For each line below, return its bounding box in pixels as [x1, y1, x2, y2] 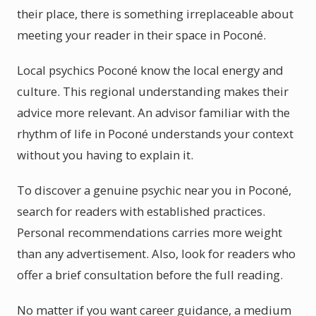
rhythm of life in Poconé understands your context [17, 126, 293, 142]
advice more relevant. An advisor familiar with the [17, 104, 290, 121]
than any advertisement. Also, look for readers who [17, 245, 296, 262]
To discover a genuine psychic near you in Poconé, [17, 182, 291, 198]
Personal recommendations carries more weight [17, 224, 282, 241]
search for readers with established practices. [17, 203, 265, 219]
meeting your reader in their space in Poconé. [17, 27, 266, 43]
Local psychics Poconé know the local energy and [17, 62, 284, 78]
